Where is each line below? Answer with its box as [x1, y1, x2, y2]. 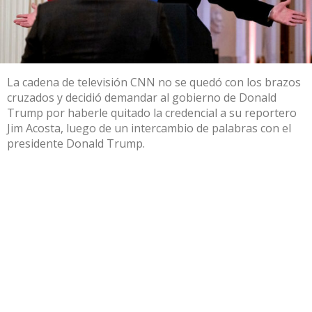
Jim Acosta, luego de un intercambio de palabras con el [7, 120, 291, 136]
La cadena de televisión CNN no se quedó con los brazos [7, 74, 301, 90]
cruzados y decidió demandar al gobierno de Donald [7, 89, 276, 105]
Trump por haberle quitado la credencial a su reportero [7, 104, 297, 120]
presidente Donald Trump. [7, 135, 145, 151]
